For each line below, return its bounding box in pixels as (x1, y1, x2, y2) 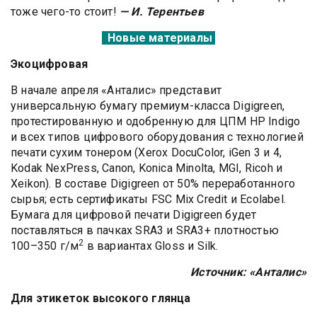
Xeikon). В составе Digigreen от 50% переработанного (11, 176, 296, 190)
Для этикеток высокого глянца (11, 291, 191, 305)
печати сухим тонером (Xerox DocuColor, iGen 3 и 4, (11, 145, 282, 159)
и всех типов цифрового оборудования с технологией (11, 129, 304, 144)
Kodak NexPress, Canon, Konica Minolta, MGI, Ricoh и (11, 161, 283, 175)
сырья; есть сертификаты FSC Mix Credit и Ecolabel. (11, 192, 286, 206)
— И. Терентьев (120, 4, 204, 18)
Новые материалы (101, 30, 216, 45)
